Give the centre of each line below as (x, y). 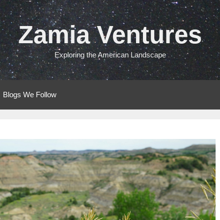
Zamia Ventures (110, 35)
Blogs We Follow (30, 95)
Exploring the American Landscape (110, 55)
